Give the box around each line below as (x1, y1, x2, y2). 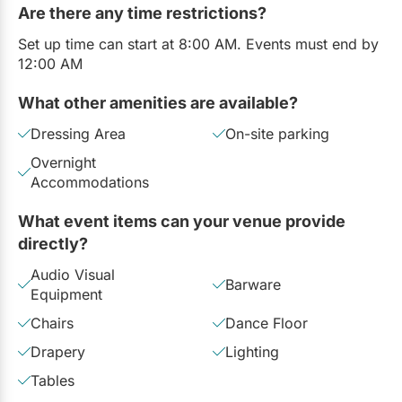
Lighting (224, 342, 279, 361)
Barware (224, 275, 281, 293)
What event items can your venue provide (18, 211, 345, 231)
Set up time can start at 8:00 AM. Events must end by (18, 34, 379, 53)
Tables (31, 371, 74, 389)
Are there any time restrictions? (18, 3, 267, 22)
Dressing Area (31, 124, 126, 143)
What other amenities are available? (18, 92, 298, 112)
